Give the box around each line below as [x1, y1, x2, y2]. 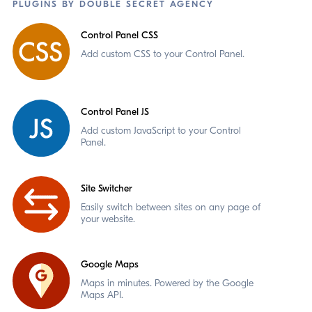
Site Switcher [80, 182, 132, 194]
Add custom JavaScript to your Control [80, 124, 241, 136]
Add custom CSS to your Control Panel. [80, 47, 244, 60]
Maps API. [80, 289, 123, 302]
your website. [80, 212, 135, 225]
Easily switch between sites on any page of [80, 201, 260, 213]
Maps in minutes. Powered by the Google [80, 277, 253, 290]
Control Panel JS [80, 105, 149, 118]
